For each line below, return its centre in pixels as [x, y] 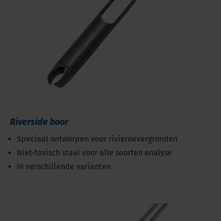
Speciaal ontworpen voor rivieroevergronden [97, 139]
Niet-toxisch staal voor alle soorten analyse [94, 153]
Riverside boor [39, 122]
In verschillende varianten [64, 167]
